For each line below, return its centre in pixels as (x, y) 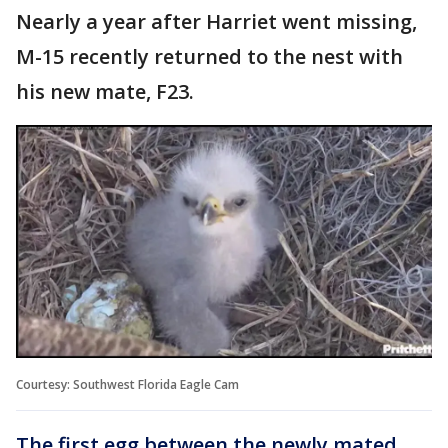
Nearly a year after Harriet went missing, (216, 21)
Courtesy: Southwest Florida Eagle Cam (127, 385)
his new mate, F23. (107, 91)
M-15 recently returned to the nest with (209, 56)
